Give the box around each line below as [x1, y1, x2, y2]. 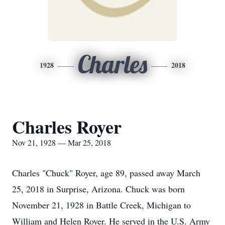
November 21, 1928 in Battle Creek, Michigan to [12, 199, 191, 211]
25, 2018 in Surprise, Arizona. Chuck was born [12, 183, 185, 195]
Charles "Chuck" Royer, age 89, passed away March [12, 167, 200, 179]
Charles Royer [12, 114, 122, 140]
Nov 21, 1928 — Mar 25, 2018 [12, 137, 111, 148]
